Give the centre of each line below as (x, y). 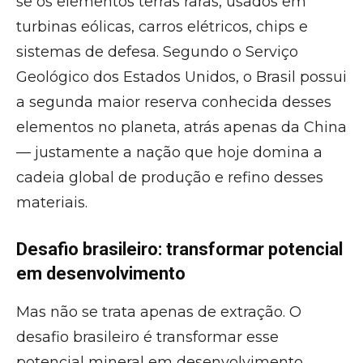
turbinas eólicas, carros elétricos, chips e (162, 27)
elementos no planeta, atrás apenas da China (181, 127)
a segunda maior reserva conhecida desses (174, 102)
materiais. (52, 203)
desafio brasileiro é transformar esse (147, 337)
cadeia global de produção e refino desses (170, 177)
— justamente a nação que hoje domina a (169, 152)
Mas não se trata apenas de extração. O (159, 312)
